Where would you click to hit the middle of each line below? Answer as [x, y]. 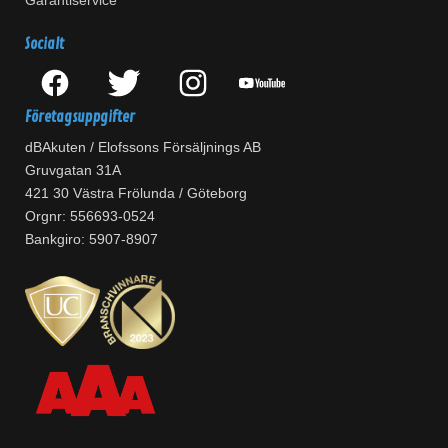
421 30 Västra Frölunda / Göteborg [136, 193]
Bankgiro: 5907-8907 [91, 239]
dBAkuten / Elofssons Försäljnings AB [143, 147]
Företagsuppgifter [80, 117]
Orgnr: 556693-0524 [90, 216]
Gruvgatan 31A [73, 170]
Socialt [44, 44]
